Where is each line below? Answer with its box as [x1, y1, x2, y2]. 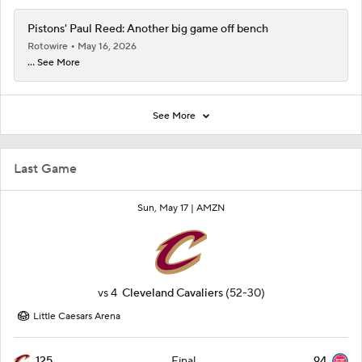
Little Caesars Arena [33, 310, 120, 323]
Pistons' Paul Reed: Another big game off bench [27, 22, 268, 37]
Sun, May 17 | [137, 202, 196, 215]
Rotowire [27, 40, 70, 53]
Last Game [14, 161, 77, 178]
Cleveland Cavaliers [121, 286, 223, 301]
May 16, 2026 [78, 40, 137, 53]
